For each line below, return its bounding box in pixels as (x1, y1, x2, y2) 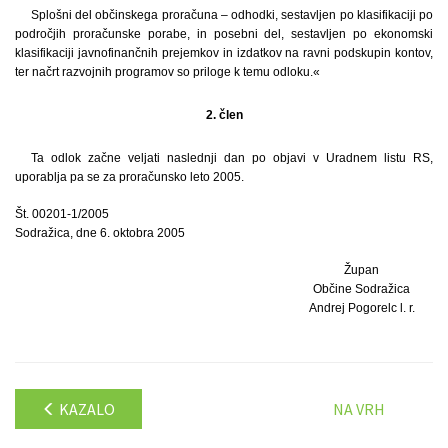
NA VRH (333, 398, 385, 419)
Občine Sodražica (313, 281, 411, 296)
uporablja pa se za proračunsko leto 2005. (15, 169, 244, 184)
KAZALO (56, 398, 115, 419)
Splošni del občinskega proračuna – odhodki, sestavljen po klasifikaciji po (31, 7, 433, 22)
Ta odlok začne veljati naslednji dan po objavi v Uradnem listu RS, (31, 150, 433, 165)
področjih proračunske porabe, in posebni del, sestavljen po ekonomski (15, 26, 433, 41)
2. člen (205, 107, 243, 122)
